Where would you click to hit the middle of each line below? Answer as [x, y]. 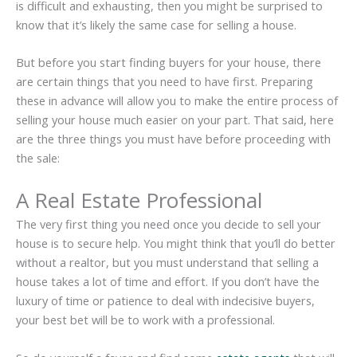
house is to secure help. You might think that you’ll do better [176, 243]
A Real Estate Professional [139, 200]
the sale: [38, 157]
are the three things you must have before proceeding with [173, 138]
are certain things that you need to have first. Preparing [165, 81]
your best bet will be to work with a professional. [145, 320]
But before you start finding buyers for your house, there [169, 62]
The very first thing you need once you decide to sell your [169, 224]
